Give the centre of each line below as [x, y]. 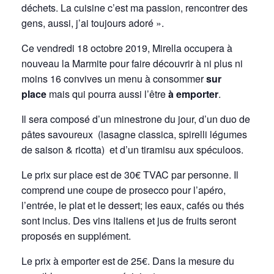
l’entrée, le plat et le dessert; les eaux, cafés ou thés [133, 205]
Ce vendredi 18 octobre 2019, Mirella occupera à [127, 48]
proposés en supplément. [76, 235]
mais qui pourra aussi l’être [107, 94]
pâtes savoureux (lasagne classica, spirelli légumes [134, 134]
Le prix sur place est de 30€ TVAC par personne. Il [130, 174]
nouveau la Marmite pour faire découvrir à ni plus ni [132, 63]
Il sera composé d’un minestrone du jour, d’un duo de [136, 119]
